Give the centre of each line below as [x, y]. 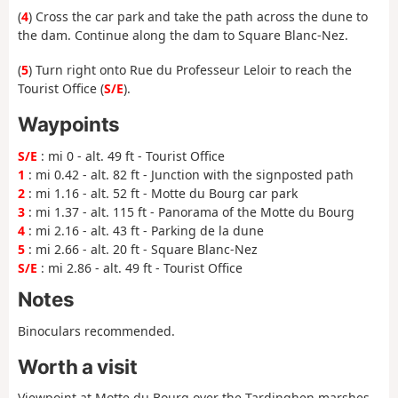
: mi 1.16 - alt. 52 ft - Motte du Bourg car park [161, 193]
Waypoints [69, 124]
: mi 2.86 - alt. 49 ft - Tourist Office [140, 267]
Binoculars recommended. [96, 330]
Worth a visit [78, 367]
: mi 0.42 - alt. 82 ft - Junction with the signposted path [189, 174]
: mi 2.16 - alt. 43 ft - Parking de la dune [144, 230]
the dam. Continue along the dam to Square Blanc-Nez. [183, 36]
